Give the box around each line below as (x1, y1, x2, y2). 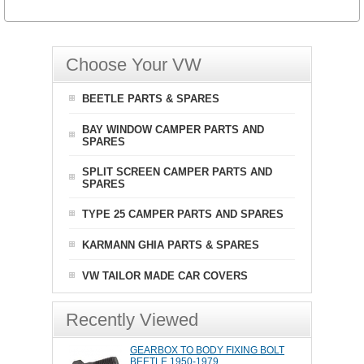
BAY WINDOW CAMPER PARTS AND (82, 123, 264, 136)
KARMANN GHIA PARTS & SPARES (82, 239, 259, 252)
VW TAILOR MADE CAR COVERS (82, 270, 248, 283)
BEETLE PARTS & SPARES (82, 93, 219, 106)
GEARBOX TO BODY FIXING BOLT (130, 344, 284, 357)
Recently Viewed (66, 310, 198, 331)
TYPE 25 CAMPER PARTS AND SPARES (82, 208, 284, 221)
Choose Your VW (66, 54, 201, 76)
